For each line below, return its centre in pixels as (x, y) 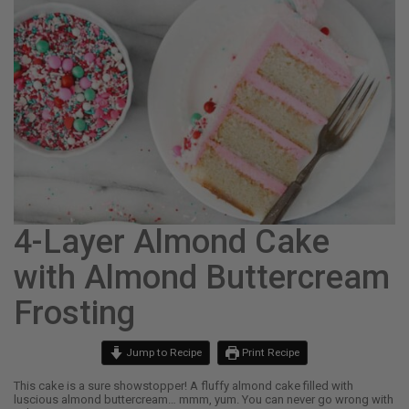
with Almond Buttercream (202, 278)
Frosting (74, 314)
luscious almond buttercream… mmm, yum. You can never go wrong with (204, 400)
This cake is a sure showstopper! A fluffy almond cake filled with (184, 386)
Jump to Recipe (163, 353)
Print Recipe (270, 353)
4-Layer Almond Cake (172, 242)
